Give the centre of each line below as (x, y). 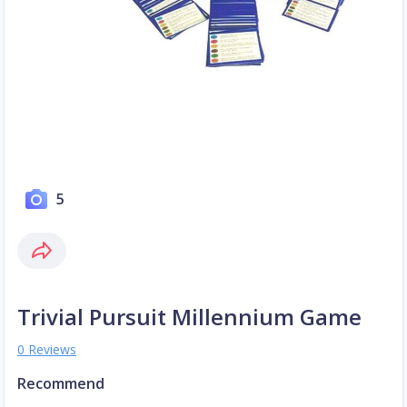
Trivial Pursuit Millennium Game (189, 317)
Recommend (61, 384)
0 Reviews (47, 350)
